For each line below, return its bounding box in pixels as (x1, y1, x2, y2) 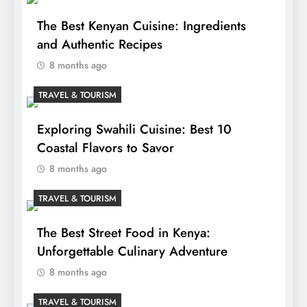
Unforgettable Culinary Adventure (37, 242, 228, 261)
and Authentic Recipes (37, 35, 162, 54)
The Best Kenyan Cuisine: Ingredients (37, 16, 246, 36)
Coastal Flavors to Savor (37, 138, 174, 158)
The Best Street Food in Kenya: (37, 223, 210, 243)
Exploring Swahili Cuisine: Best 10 (37, 120, 232, 139)
